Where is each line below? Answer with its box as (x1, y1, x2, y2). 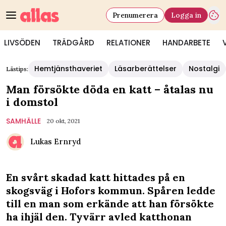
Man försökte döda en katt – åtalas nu (6, 82, 213, 96)
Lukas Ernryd (30, 137, 81, 146)
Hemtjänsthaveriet (34, 64, 102, 74)
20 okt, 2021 (47, 117, 80, 125)
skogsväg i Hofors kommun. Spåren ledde (6, 184, 215, 197)
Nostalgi (189, 64, 219, 74)
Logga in (171, 10, 201, 20)
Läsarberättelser (115, 64, 177, 74)
